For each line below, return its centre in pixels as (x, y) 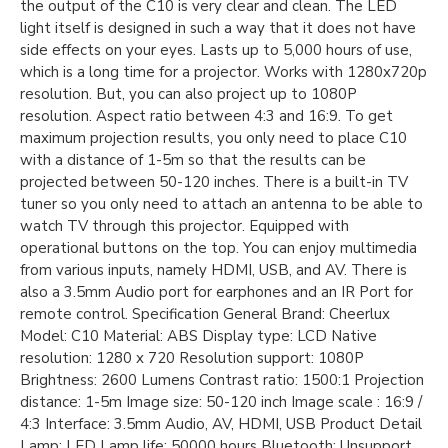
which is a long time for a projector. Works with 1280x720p (223, 72)
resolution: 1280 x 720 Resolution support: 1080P (192, 358)
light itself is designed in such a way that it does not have (218, 28)
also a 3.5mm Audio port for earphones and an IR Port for (216, 292)
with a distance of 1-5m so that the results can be (193, 160)
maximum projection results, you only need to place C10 (213, 138)
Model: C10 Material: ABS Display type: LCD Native (198, 336)
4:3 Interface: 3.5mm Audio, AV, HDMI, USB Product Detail (221, 424)
